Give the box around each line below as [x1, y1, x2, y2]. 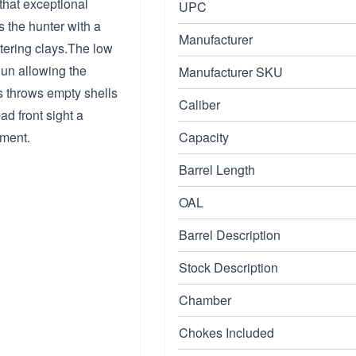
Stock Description [179, 258, 278, 277]
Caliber [179, 95, 220, 114]
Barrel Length [179, 161, 255, 179]
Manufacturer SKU [179, 63, 283, 81]
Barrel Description [179, 226, 281, 244]
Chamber [179, 291, 231, 309]
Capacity [179, 128, 229, 146]
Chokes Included [179, 323, 274, 342]
